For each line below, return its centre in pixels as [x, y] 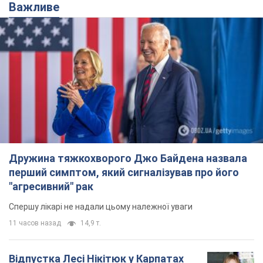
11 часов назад [35, 223]
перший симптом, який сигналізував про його [124, 172]
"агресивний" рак [51, 186]
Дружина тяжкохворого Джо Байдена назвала [128, 158]
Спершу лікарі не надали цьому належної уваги [101, 206]
